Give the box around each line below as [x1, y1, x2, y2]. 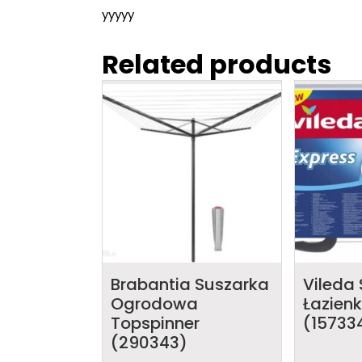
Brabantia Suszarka [111, 272, 269, 296]
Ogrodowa [111, 292, 198, 315]
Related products [102, 45, 331, 82]
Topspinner [111, 311, 200, 335]
